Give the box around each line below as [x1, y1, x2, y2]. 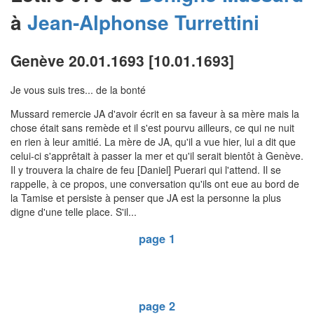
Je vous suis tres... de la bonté [11, 83, 146, 97]
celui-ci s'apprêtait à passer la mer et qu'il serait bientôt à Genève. [11, 149, 303, 163]
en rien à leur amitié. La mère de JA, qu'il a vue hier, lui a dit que [11, 135, 296, 149]
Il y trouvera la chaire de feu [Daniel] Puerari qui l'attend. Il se [11, 163, 281, 177]
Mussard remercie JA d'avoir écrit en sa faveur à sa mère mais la [11, 107, 299, 121]
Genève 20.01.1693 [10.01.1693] [11, 50, 234, 71]
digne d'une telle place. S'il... [11, 205, 137, 219]
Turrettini [175, 8, 259, 37]
